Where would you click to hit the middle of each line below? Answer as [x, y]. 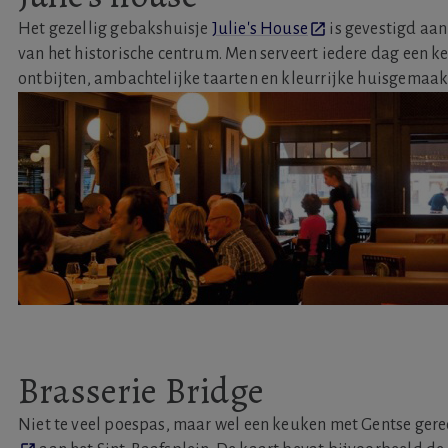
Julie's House [260, 29]
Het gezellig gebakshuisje [115, 29]
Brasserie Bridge [141, 390]
